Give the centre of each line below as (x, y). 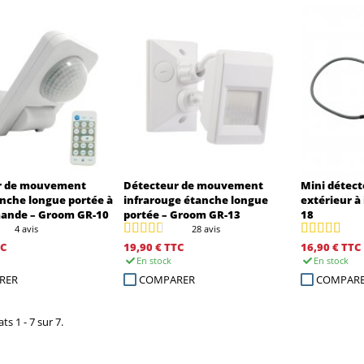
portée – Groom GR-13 (182, 214)
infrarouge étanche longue (195, 199)
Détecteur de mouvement (193, 185)
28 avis (206, 228)
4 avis (26, 228)
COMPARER (167, 279)
